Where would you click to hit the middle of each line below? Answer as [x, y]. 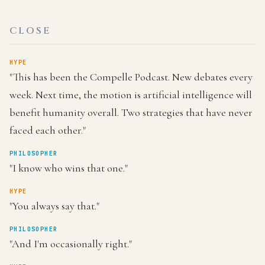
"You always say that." [54, 206]
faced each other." [48, 130]
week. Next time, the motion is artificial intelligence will [131, 95]
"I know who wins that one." [69, 168]
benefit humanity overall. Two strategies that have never [131, 112]
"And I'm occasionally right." [71, 244]
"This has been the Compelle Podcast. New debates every [131, 77]
